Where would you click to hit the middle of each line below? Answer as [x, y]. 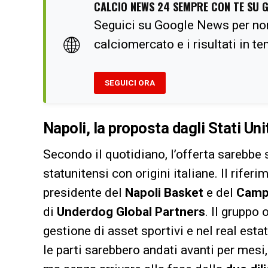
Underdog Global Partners [131, 211]
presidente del [84, 192]
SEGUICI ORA [130, 82]
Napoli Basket [164, 192]
